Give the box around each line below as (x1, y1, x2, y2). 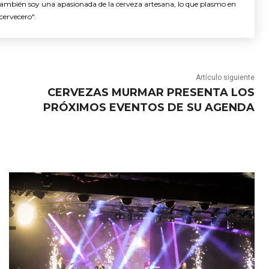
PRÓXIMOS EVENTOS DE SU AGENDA (43, 100, 255, 114)
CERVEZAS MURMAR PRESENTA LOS (47, 85, 255, 99)
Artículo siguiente (195, 73, 255, 82)
